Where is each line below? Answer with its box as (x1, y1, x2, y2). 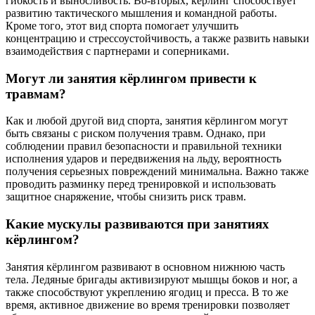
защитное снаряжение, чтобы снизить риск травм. (6, 191, 246, 203)
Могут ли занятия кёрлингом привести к (6, 70, 257, 86)
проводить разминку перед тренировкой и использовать (6, 178, 276, 191)
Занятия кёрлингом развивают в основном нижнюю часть (6, 260, 285, 273)
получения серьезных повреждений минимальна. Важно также (6, 165, 309, 178)
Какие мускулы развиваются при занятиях (6, 217, 269, 232)
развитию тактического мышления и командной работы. (6, 6, 277, 19)
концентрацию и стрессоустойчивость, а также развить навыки (6, 32, 309, 44)
